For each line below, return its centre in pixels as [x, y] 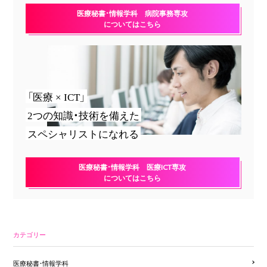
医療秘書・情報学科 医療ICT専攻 [133, 167]
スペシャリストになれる [83, 133]
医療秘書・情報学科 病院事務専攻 [133, 13]
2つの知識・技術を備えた [83, 114]
